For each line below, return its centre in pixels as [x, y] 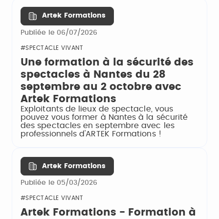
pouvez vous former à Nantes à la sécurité [104, 117]
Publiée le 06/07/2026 [59, 33]
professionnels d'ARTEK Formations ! [91, 134]
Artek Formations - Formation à [108, 213]
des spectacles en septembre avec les [98, 126]
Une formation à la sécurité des [107, 62]
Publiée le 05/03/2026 [59, 183]
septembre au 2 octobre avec [101, 87]
